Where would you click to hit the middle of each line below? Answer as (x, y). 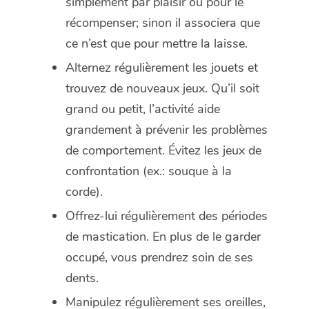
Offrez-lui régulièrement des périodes (167, 216)
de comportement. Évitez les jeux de (163, 150)
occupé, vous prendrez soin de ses (159, 257)
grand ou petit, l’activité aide (143, 109)
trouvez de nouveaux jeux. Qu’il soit (162, 88)
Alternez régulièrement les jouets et (162, 67)
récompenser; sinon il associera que (163, 22)
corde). (84, 191)
